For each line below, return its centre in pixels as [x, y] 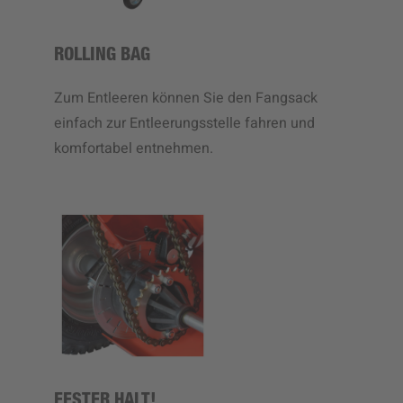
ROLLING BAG [102, 56]
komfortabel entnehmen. [134, 148]
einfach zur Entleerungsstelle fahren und [184, 123]
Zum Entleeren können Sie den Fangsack [186, 98]
